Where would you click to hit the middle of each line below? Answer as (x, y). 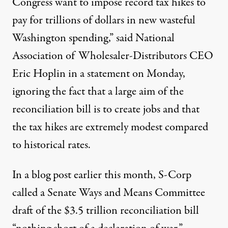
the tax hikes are (49, 127)
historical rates (56, 145)
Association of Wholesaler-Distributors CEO (113, 56)
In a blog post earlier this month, (85, 175)
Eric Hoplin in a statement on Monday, (99, 74)
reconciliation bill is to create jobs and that (106, 110)
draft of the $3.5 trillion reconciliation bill (106, 211)
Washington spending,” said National (93, 38)
